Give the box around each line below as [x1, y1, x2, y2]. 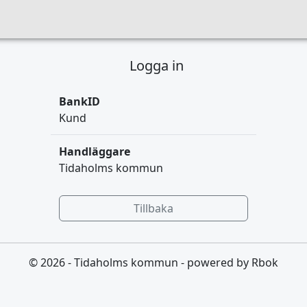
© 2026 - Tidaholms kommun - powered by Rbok [29, 254, 278, 270]
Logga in [129, 56, 184, 75]
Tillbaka [134, 200, 173, 216]
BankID [59, 93, 100, 109]
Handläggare [59, 143, 130, 159]
